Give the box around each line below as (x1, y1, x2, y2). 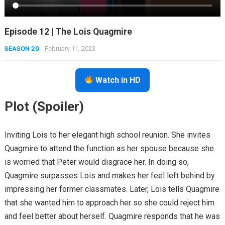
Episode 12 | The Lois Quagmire (4, 26, 132, 37)
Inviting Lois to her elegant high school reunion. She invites (4, 130, 210, 140)
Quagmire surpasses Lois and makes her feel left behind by (4, 170, 215, 180)
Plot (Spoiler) (4, 98, 84, 114)
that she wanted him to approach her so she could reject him (4, 197, 214, 207)
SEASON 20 (4, 44, 39, 52)
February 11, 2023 (44, 44, 95, 52)
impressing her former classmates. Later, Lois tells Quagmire (4, 184, 219, 194)
